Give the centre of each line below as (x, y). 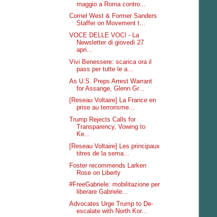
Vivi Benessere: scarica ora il (111, 62)
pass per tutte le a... (105, 69)
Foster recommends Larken (108, 165)
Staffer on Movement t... (111, 23)
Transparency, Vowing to (111, 127)
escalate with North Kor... (112, 211)
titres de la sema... (103, 153)
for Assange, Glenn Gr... (111, 88)
